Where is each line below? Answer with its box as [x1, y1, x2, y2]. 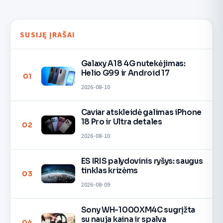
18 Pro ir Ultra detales [81, 117, 162, 127]
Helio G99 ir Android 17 [81, 68, 170, 78]
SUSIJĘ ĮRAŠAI [20, 29, 75, 40]
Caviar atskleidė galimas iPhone [81, 108, 202, 117]
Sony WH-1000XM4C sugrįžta [81, 205, 195, 215]
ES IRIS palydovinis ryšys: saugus [81, 156, 203, 166]
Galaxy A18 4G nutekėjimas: [81, 59, 186, 69]
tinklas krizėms [81, 166, 138, 176]
